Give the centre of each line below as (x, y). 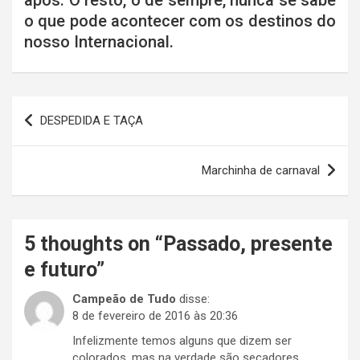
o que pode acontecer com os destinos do (180, 21)
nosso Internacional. (99, 42)
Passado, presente (248, 244)
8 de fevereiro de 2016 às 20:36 (155, 316)
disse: (194, 299)
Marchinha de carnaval (261, 171)
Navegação (62, 108)
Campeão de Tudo (124, 299)
